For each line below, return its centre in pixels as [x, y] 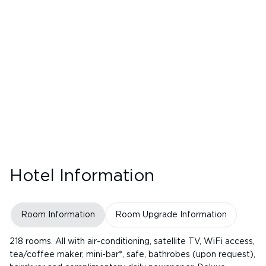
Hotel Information [82, 176]
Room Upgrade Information [171, 215]
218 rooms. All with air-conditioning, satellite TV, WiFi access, [132, 242]
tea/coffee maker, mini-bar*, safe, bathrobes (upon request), [132, 255]
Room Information [58, 215]
